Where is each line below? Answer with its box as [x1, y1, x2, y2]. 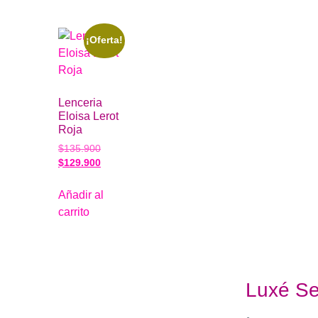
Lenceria [58, 97, 102, 109]
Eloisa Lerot [58, 110, 119, 123]
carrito [58, 206, 89, 219]
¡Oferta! [85, 35, 123, 46]
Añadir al [58, 189, 104, 202]
